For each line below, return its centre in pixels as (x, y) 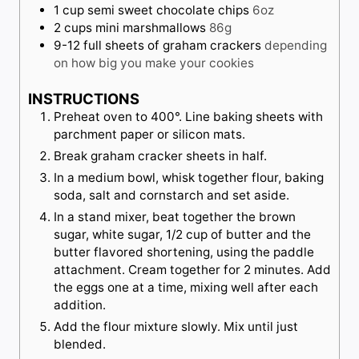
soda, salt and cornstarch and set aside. (171, 196)
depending (296, 46)
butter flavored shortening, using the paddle (184, 252)
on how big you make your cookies (154, 63)
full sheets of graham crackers (172, 46)
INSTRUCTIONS (84, 99)
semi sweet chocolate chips (168, 10)
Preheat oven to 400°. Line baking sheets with (188, 117)
